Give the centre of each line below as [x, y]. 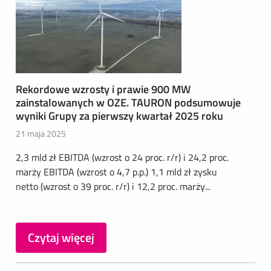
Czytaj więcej [61, 237]
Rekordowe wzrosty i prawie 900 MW [103, 89]
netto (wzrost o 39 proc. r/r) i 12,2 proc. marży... [113, 186]
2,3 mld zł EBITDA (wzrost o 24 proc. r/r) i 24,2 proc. [122, 157]
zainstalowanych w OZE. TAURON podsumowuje [128, 103]
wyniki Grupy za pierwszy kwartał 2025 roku [119, 116]
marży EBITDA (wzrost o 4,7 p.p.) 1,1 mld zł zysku [116, 172]
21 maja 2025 [41, 133]
